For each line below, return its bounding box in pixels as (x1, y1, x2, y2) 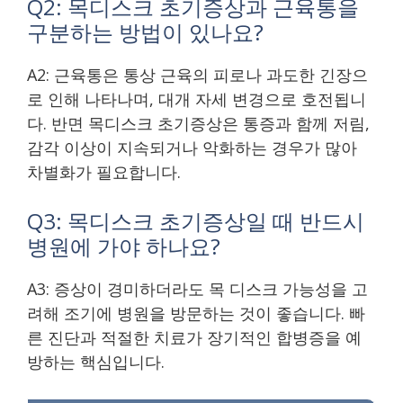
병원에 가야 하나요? (27, 230, 220, 261)
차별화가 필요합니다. (27, 160, 181, 183)
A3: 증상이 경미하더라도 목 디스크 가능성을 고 (27, 277, 368, 300)
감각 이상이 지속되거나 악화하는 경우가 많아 (27, 136, 357, 158)
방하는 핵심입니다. (27, 350, 165, 372)
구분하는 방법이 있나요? (27, 16, 264, 47)
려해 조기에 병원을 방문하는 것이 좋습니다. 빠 (27, 301, 365, 324)
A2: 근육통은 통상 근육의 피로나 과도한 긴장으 (27, 63, 368, 85)
